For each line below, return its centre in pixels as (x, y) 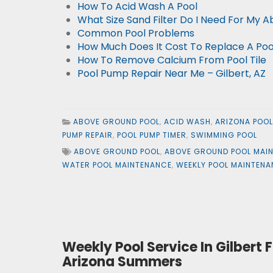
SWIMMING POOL (224, 135)
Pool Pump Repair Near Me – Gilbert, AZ (172, 73)
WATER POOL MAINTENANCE (117, 165)
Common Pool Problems (136, 33)
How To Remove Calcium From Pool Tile (172, 60)
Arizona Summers (122, 262)
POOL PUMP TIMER (152, 135)
